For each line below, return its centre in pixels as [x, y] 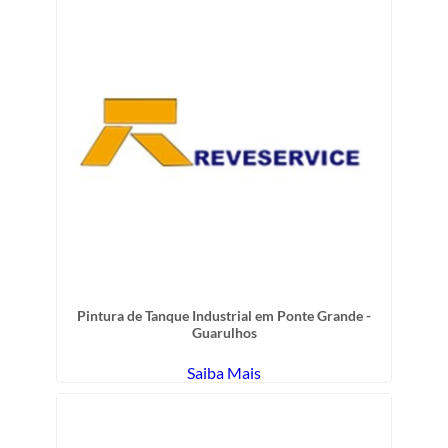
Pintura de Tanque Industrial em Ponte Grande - [224, 316]
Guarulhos [224, 333]
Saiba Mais [224, 373]
